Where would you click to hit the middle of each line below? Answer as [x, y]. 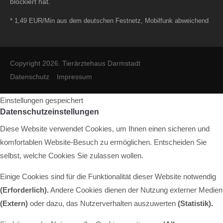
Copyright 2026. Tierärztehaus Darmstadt [75, 63]
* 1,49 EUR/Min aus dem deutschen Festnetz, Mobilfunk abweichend [109, 21]
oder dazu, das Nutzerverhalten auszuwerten [103, 203]
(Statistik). [195, 203]
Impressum [74, 77]
